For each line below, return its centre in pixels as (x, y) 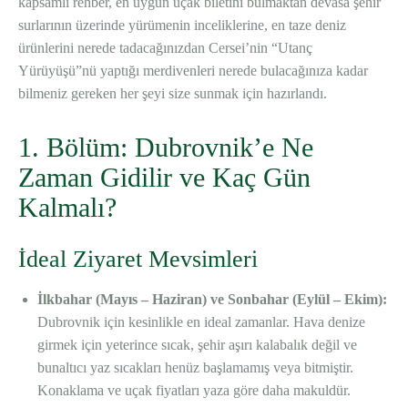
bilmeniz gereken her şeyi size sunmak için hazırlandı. (173, 94)
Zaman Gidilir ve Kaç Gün (164, 178)
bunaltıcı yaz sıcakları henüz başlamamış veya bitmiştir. (195, 368)
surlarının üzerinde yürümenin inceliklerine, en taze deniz (182, 25)
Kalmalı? (67, 208)
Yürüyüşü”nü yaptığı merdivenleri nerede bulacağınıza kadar (193, 71)
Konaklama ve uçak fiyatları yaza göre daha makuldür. (194, 391)
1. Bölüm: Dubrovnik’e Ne (166, 148)
